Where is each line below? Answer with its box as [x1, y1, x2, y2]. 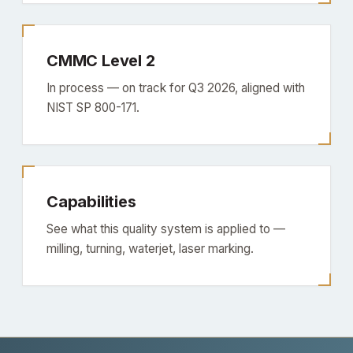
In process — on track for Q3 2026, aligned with [46, 80, 305, 95]
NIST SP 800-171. [46, 99, 139, 115]
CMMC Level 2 [46, 50, 155, 70]
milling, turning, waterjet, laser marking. [46, 240, 254, 256]
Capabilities [46, 191, 136, 211]
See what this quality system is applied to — [46, 221, 285, 236]
